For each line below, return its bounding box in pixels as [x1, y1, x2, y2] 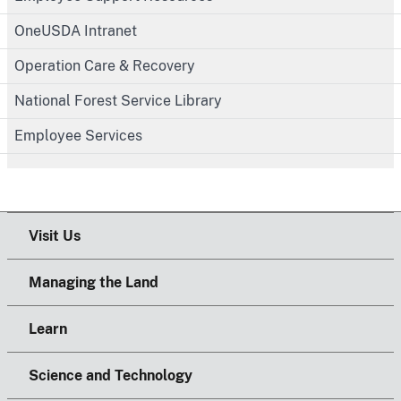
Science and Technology [29, 366, 192, 384]
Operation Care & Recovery [14, 56, 195, 74]
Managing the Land [29, 273, 158, 291]
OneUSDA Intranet [14, 21, 137, 39]
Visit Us [29, 226, 81, 244]
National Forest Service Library [14, 91, 222, 109]
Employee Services [14, 126, 142, 144]
